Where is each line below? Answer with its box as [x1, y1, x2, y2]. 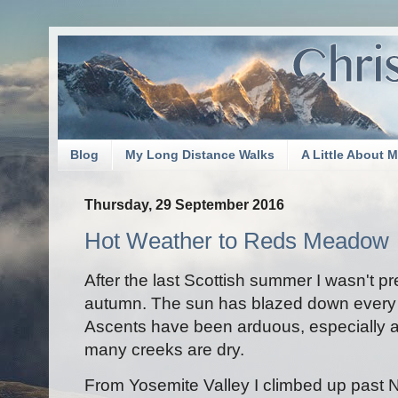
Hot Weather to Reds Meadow [84, 227, 389, 255]
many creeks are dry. [84, 340, 244, 360]
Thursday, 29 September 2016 [84, 196, 284, 212]
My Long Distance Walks [125, 147, 275, 163]
